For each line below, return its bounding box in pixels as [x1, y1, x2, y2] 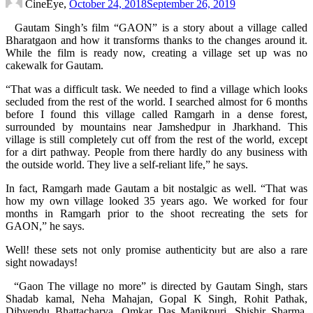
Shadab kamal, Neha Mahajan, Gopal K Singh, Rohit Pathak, [6, 292, 307, 305]
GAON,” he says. [6, 219, 85, 232]
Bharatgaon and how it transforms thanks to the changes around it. [6, 34, 307, 46]
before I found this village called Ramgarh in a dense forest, [6, 108, 307, 120]
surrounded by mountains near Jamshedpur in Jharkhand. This [6, 120, 307, 133]
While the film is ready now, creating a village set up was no [6, 46, 307, 59]
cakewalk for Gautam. [6, 59, 103, 71]
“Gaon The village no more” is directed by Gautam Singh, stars [6, 279, 307, 292]
